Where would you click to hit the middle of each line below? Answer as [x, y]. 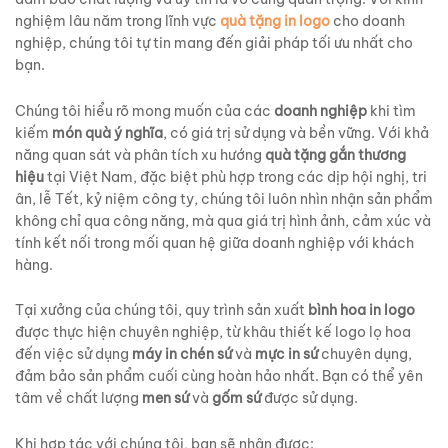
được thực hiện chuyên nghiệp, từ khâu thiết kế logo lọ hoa [213, 332]
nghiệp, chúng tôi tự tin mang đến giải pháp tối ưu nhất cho [214, 42]
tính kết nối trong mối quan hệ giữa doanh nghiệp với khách [214, 242]
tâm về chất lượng [78, 398]
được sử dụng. [309, 398]
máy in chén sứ [182, 354]
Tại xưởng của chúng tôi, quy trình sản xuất [161, 310]
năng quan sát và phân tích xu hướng [140, 154]
